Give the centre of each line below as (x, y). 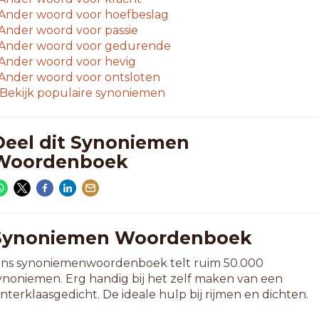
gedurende (136, 46)
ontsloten (131, 77)
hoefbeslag (135, 15)
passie (120, 30)
